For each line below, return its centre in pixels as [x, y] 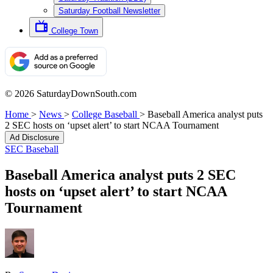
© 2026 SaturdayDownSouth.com [71, 94]
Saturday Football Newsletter [109, 11]
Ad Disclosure [34, 137]
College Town [75, 31]
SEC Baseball [32, 149]
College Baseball [105, 114]
